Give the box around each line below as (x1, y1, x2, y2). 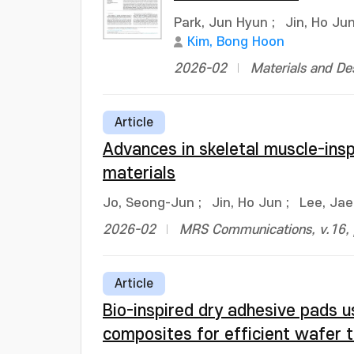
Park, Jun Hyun (174, 16, 268, 30)
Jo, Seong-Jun (103, 196, 194, 210)
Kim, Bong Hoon (187, 35, 284, 49)
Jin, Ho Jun (212, 196, 282, 210)
